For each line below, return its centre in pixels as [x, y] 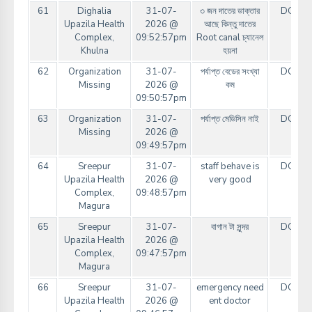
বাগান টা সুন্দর [230, 227]
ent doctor [230, 301]
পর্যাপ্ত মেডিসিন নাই [230, 119]
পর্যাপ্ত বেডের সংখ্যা [230, 72]
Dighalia [94, 11]
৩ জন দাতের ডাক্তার [230, 11]
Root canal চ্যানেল [230, 38]
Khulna [94, 51]
